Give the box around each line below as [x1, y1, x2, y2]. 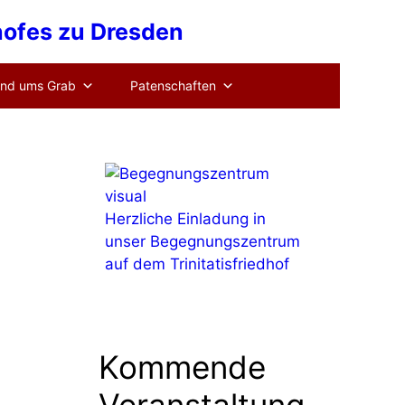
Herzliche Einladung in [105, 210, 266, 228]
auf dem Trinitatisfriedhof [105, 255, 289, 273]
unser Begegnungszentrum [105, 232, 300, 250]
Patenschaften [130, 78, 216, 93]
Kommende [99, 348, 266, 386]
